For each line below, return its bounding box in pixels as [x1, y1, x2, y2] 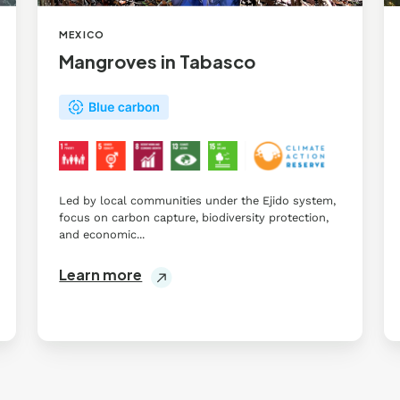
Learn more [59, 265, 143, 285]
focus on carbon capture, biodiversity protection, [59, 211, 329, 225]
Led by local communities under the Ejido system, [59, 194, 337, 208]
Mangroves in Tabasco [59, 50, 256, 73]
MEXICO [59, 29, 104, 41]
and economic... [59, 228, 146, 242]
